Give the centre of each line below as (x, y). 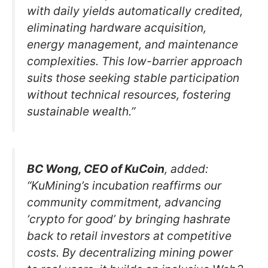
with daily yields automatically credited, (135, 10)
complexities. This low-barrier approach (135, 61)
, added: (186, 169)
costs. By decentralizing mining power (130, 253)
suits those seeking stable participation (133, 77)
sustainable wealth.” (81, 111)
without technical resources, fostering (129, 94)
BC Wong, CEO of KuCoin (96, 169)
